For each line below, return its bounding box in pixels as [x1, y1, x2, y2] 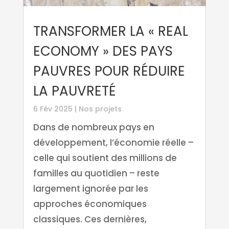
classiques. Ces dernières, [33, 213, 147, 226]
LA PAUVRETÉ [33, 82, 116, 101]
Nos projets [78, 104, 122, 114]
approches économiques [33, 198, 147, 211]
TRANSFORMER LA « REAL [33, 22, 188, 41]
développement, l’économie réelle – [33, 136, 194, 149]
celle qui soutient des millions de [33, 152, 177, 165]
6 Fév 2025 [33, 104, 73, 114]
